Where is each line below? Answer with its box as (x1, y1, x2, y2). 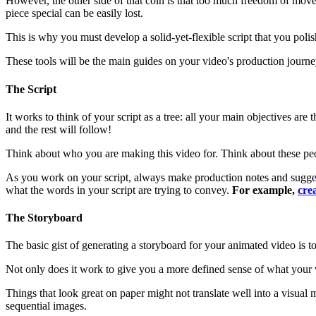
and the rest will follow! (6, 123, 111, 135)
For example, (232, 183, 298, 196)
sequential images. (6, 300, 87, 312)
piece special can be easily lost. (6, 7, 143, 20)
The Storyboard (6, 212, 83, 224)
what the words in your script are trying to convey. (6, 183, 232, 196)
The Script (6, 83, 56, 95)
